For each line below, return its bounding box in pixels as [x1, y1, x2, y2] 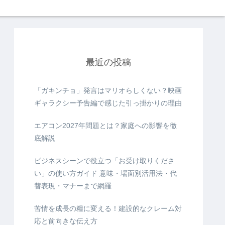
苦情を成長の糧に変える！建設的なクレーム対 [34, 204, 182, 212]
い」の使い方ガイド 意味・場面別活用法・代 [34, 169, 177, 177]
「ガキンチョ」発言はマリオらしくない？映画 [34, 86, 182, 94]
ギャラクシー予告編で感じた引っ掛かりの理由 [34, 99, 182, 107]
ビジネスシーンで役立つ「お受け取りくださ [34, 157, 175, 165]
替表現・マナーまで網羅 [34, 182, 111, 190]
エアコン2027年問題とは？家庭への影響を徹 [34, 122, 177, 130]
